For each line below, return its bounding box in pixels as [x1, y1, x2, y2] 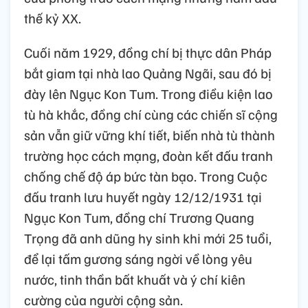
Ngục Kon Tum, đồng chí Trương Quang [24, 208, 254, 227]
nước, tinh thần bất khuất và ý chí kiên [24, 270, 245, 289]
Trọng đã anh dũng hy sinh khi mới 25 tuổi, [24, 229, 272, 247]
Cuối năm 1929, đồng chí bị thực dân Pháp [24, 43, 272, 62]
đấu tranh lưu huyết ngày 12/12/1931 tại [24, 188, 262, 206]
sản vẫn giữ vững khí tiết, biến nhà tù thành [24, 126, 275, 144]
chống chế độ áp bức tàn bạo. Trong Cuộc [24, 167, 267, 186]
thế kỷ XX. [24, 9, 81, 27]
